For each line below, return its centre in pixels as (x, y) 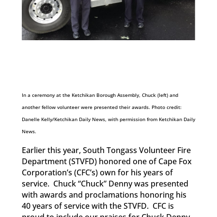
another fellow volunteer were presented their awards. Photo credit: (101, 107)
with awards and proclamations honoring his (104, 194)
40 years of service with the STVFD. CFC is (98, 206)
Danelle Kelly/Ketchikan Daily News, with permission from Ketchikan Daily (108, 119)
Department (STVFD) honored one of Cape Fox (107, 161)
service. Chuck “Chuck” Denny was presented (105, 183)
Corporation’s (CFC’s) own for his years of (97, 172)
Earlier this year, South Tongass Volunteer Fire (106, 150)
